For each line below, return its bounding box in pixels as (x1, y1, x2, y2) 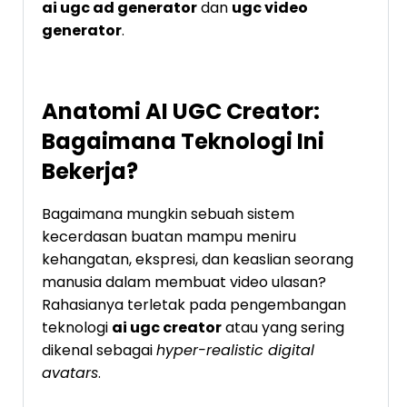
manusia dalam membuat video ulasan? (42, 271, 326, 293)
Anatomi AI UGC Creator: (42, 95, 320, 126)
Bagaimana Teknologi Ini (42, 125, 324, 156)
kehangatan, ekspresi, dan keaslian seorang (42, 248, 353, 270)
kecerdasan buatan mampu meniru (42, 225, 296, 247)
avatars (42, 362, 98, 383)
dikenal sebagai (42, 339, 156, 361)
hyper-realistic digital (156, 339, 314, 361)
